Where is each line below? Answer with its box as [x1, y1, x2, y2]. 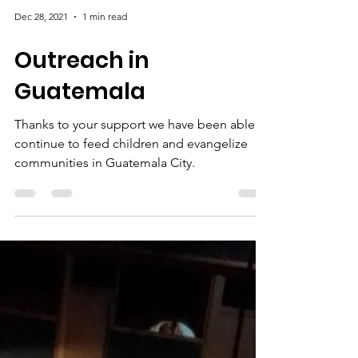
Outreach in [14, 200, 149, 232]
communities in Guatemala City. [14, 310, 195, 326]
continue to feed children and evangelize [14, 291, 248, 307]
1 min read [82, 166, 127, 179]
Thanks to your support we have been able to [14, 272, 270, 288]
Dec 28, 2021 [14, 166, 68, 179]
